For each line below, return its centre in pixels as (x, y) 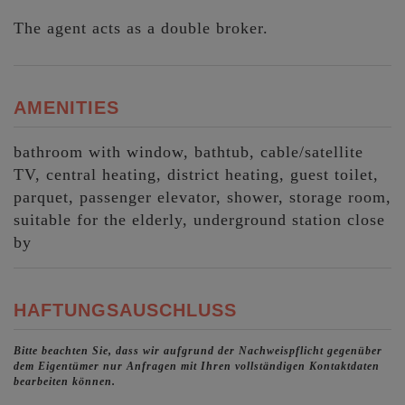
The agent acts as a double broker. (141, 28)
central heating (101, 174)
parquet (41, 197)
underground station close (289, 219)
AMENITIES (66, 107)
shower (253, 197)
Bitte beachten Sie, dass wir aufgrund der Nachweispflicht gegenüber (198, 350)
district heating (223, 174)
